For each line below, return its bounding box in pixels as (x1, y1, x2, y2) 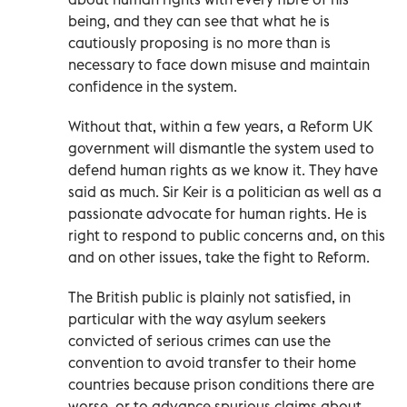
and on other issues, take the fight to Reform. (68, 247, 370, 266)
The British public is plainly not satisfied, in (68, 287, 351, 306)
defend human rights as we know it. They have (68, 160, 378, 179)
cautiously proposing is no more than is (68, 33, 331, 52)
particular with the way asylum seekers (68, 309, 326, 328)
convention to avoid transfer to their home (68, 352, 356, 372)
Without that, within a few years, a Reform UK (68, 116, 372, 135)
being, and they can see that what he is (68, 11, 330, 30)
